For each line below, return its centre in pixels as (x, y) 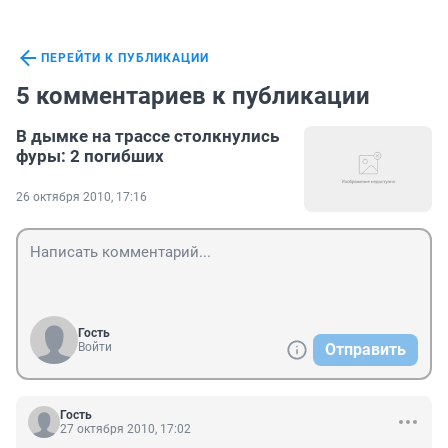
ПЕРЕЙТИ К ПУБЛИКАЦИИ (125, 58)
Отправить (365, 350)
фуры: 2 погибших (90, 156)
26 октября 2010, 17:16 (81, 197)
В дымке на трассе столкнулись (147, 136)
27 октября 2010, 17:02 (125, 429)
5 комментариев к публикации (193, 96)
